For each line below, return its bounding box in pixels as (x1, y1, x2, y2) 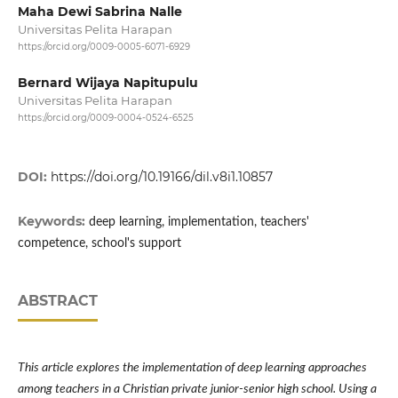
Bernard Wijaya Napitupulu (17, 75, 198, 92)
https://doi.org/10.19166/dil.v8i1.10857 (50, 168, 273, 185)
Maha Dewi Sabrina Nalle (17, 3, 182, 20)
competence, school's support (17, 236, 181, 250)
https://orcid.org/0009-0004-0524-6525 (17, 112, 194, 124)
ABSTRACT (17, 291, 98, 309)
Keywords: (17, 212, 89, 229)
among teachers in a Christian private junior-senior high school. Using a (17, 382, 377, 395)
